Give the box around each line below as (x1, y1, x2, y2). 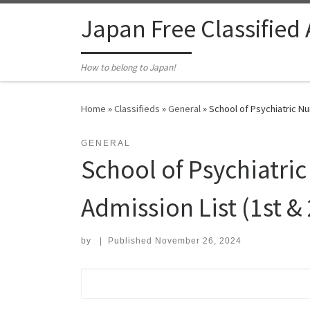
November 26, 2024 (154, 236, 241, 246)
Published (107, 236, 155, 246)
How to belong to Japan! (80, 62, 176, 74)
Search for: (80, 271, 149, 284)
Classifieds (114, 102, 160, 116)
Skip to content (19, 13, 86, 26)
